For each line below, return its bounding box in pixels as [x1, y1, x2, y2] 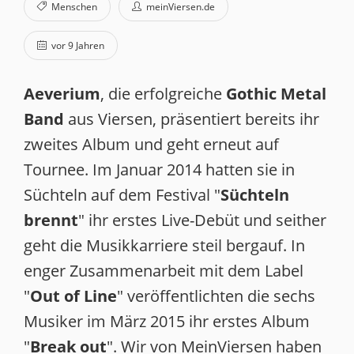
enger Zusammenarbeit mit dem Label [24, 260, 303, 281]
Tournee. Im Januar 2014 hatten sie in [24, 159, 295, 180]
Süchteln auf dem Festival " [24, 184, 220, 205]
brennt [24, 209, 78, 231]
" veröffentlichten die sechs [117, 285, 315, 307]
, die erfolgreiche [100, 83, 226, 104]
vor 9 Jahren [49, 39, 104, 52]
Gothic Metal [226, 83, 326, 104]
